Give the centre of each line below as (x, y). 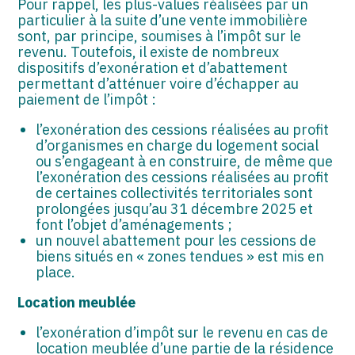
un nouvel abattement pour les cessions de (176, 240)
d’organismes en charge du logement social (177, 145)
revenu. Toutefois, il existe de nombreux (149, 52)
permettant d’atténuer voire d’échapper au (158, 83)
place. (55, 272)
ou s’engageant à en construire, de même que (184, 161)
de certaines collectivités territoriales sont (174, 193)
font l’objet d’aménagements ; (134, 224)
